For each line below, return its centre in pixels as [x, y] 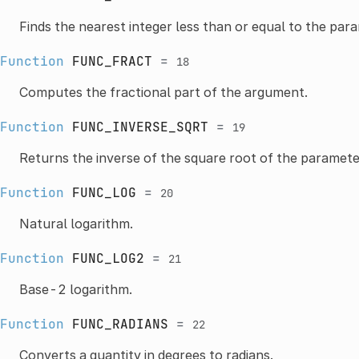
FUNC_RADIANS [120, 324]
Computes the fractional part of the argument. [163, 92]
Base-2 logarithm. [75, 289]
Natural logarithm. [76, 223]
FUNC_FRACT [112, 61]
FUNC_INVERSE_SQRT [140, 127]
